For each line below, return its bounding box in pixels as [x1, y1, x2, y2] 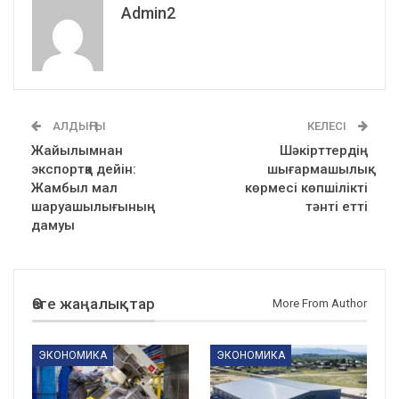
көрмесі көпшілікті [245, 180, 368, 196]
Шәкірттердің [280, 142, 368, 159]
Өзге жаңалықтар [32, 295, 155, 313]
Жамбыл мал [31, 180, 118, 196]
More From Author [273, 297, 367, 310]
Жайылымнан [31, 142, 123, 159]
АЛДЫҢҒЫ [50, 119, 106, 133]
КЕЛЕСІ [307, 119, 349, 133]
